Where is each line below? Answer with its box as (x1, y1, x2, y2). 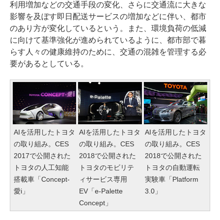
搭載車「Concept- (14, 175, 70, 184)
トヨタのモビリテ (79, 164, 135, 172)
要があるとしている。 (10, 59, 88, 68)
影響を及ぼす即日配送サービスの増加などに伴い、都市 (10, 12, 206, 21)
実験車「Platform (144, 175, 198, 184)
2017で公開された (14, 152, 71, 160)
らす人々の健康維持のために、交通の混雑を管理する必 (10, 48, 206, 56)
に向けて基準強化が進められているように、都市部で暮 (10, 36, 206, 45)
